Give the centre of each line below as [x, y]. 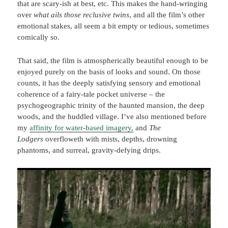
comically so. [39, 37]
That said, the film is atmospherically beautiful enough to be [113, 61]
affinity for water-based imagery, [82, 128]
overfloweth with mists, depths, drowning [110, 139]
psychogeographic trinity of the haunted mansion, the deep [111, 106]
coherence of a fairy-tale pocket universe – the [91, 94]
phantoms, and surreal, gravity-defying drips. [89, 150]
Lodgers [31, 139]
